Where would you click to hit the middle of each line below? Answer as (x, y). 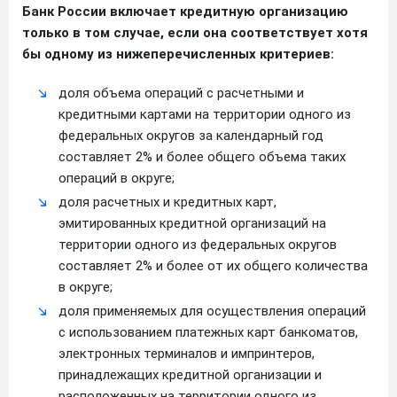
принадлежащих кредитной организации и (190, 374)
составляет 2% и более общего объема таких (202, 156)
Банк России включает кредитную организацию (185, 11)
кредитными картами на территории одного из (205, 114)
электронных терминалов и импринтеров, (187, 353)
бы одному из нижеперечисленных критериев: (178, 54)
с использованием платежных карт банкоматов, (208, 332)
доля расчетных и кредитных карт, (167, 202)
